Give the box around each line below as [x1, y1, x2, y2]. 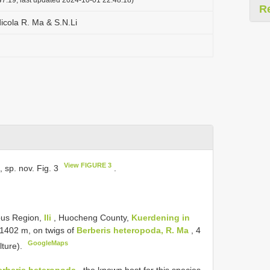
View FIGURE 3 [64, 162, 112, 169]
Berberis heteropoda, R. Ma [77, 225, 189, 235]
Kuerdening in [131, 212, 190, 222]
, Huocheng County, [54, 212, 131, 222]
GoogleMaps [28, 239, 69, 246]
